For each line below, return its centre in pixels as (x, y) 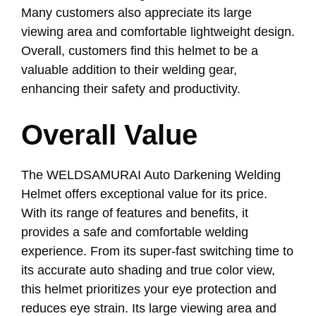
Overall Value (109, 134)
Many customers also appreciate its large (136, 12)
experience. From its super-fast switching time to (157, 251)
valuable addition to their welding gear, (129, 69)
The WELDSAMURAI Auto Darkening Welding (151, 175)
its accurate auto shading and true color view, (148, 270)
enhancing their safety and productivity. (131, 89)
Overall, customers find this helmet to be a (140, 50)
